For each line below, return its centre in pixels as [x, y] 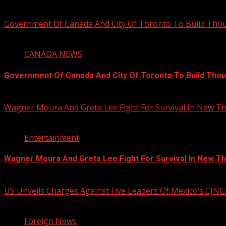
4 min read [24, 35]
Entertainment [52, 137]
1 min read [24, 202]
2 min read [24, 118]
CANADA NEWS [53, 54]
